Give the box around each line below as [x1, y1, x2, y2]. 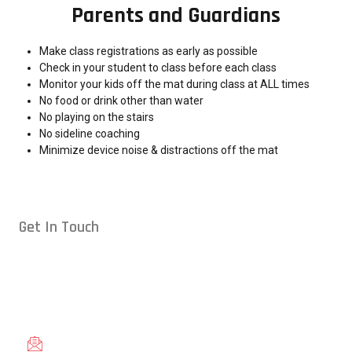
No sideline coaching [39, 126, 140, 140]
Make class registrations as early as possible [39, 44, 258, 57]
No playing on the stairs [39, 110, 154, 123]
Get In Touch [19, 216, 99, 237]
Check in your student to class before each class [39, 60, 277, 74]
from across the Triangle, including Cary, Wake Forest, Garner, [19, 269, 320, 282]
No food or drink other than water [39, 93, 203, 107]
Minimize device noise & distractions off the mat [39, 143, 278, 156]
